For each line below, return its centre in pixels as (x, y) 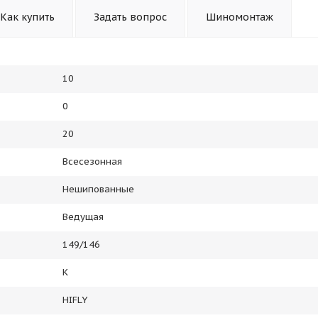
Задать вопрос (130, 17)
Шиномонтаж (240, 17)
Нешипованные (98, 189)
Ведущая (83, 217)
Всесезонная (92, 161)
